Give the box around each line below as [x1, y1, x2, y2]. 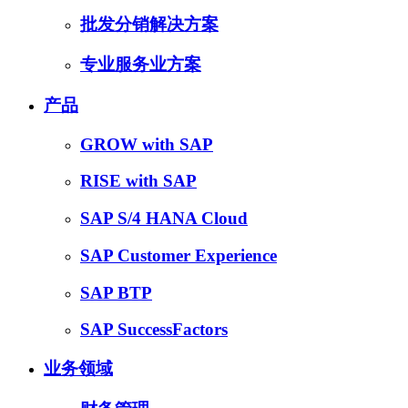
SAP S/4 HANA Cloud [80, 209, 248, 229]
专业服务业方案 [80, 55, 201, 75]
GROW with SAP [80, 134, 213, 154]
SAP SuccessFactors [80, 320, 228, 340]
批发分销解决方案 [80, 14, 219, 34]
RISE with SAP [80, 171, 197, 191]
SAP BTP [80, 282, 152, 302]
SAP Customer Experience [80, 245, 277, 265]
